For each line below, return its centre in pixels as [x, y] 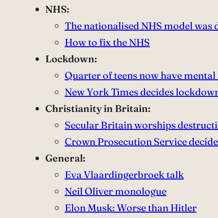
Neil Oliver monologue [115, 191]
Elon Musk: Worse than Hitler [130, 208]
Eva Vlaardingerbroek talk [124, 175]
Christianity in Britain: [98, 109]
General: [65, 158]
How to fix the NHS [107, 42]
